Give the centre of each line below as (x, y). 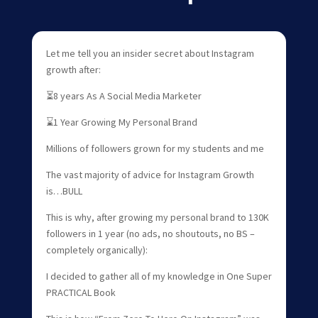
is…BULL (64, 191)
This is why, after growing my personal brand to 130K (157, 217)
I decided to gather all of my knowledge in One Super (159, 276)
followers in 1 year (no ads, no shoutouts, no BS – (150, 233)
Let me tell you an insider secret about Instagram (150, 53)
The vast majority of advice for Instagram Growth (150, 174)
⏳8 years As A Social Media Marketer (124, 95)
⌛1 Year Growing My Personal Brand (121, 122)
